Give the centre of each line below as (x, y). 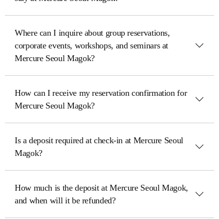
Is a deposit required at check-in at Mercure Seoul (99, 140)
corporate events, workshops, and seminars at (92, 45)
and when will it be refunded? (65, 200)
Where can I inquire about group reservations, (92, 33)
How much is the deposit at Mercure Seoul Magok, (102, 188)
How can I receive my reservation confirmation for (101, 93)
